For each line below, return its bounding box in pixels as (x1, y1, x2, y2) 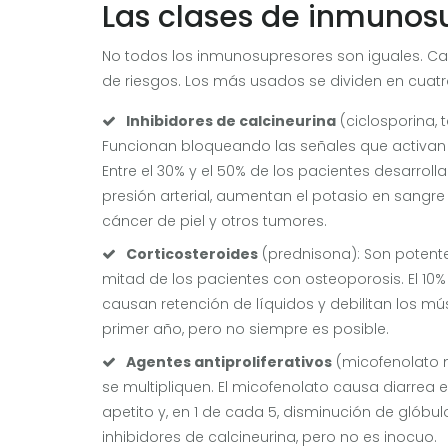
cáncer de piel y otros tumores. (102, 210, 327, 231)
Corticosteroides (126, 243, 258, 264)
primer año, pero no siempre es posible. (102, 318, 389, 339)
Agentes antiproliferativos (126, 351, 332, 372)
